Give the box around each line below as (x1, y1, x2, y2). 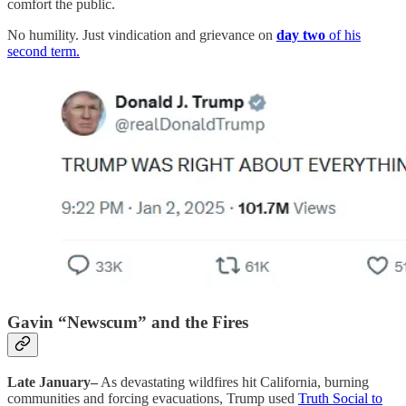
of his (329, 26, 361, 43)
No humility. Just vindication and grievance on (7, 26, 276, 43)
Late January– (7, 373, 98, 390)
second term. (7, 43, 80, 59)
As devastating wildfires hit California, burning (98, 373, 369, 390)
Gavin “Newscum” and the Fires (7, 312, 248, 332)
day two (276, 26, 329, 43)
